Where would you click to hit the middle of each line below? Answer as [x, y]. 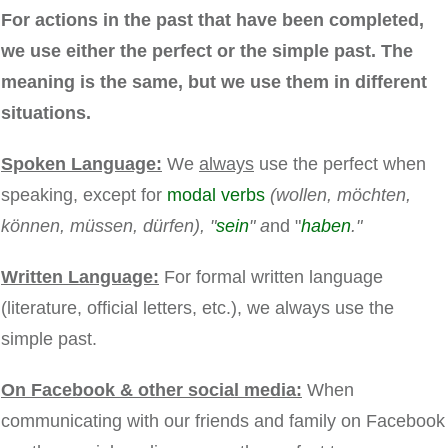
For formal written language [271, 277]
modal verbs [216, 195]
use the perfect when [340, 164]
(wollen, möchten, [340, 195]
